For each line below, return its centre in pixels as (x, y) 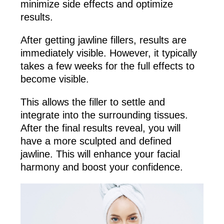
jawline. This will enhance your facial (100, 154)
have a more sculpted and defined (96, 141)
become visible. (54, 79)
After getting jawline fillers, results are (103, 40)
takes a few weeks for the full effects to (107, 66)
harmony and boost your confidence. (101, 167)
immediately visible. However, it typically (108, 53)
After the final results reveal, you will (100, 128)
